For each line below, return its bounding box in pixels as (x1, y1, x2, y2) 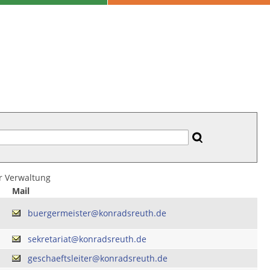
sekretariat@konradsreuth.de (28, 233, 146, 245)
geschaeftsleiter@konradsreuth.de (28, 253, 168, 265)
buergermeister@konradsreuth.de (28, 207, 166, 219)
